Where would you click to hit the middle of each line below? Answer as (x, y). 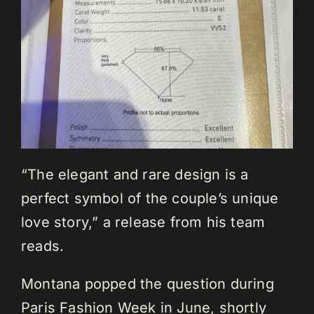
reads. (43, 246)
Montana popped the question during (148, 284)
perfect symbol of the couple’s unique (150, 199)
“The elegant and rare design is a (135, 175)
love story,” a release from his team (143, 223)
